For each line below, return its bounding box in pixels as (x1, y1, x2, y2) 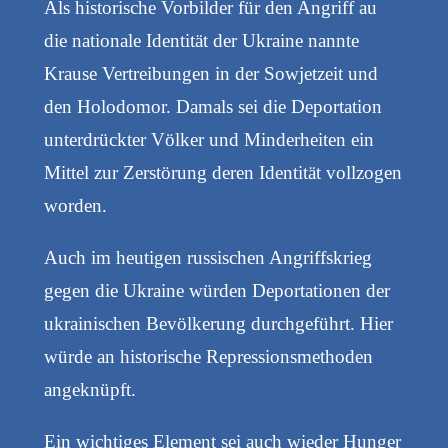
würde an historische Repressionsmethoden (43, 345, 373, 367)
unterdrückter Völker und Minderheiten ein (43, 128, 374, 150)
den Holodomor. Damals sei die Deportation (43, 95, 382, 117)
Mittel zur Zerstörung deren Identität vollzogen (43, 161, 402, 183)
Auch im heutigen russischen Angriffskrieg (43, 246, 372, 268)
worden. (43, 194, 107, 216)
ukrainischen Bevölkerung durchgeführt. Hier (43, 312, 393, 334)
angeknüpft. (43, 378, 136, 400)
